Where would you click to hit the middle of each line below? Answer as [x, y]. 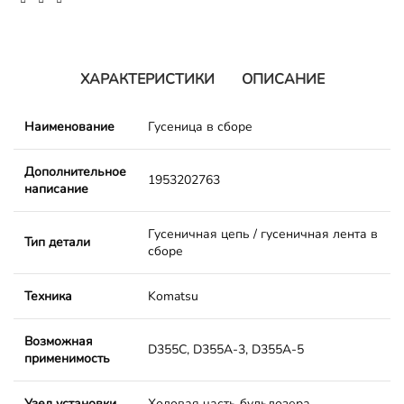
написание [56, 188]
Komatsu [173, 296]
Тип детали [57, 242]
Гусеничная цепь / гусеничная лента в [263, 234]
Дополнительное [75, 171]
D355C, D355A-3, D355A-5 [226, 349]
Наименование [69, 126]
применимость [67, 358]
